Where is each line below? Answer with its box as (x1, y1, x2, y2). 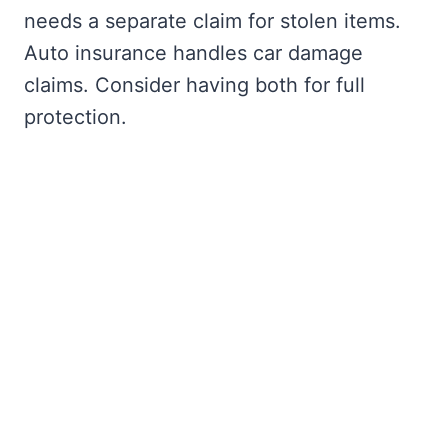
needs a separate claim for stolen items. (24, 8, 401, 33)
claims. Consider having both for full (24, 72, 365, 97)
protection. (24, 104, 127, 129)
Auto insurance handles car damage (24, 40, 363, 65)
